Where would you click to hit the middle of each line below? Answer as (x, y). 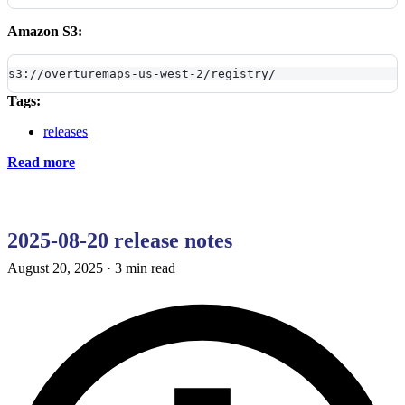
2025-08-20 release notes (120, 240)
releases (66, 131)
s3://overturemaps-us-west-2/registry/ (142, 73)
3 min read (145, 268)
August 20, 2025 (55, 268)
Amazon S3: (45, 31)
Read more (41, 162)
